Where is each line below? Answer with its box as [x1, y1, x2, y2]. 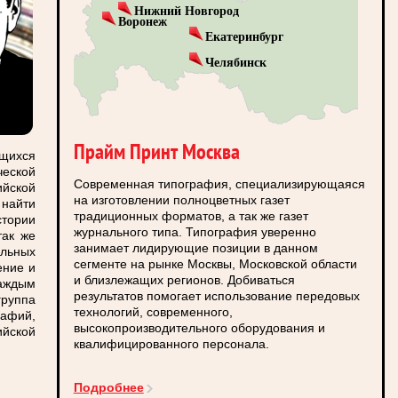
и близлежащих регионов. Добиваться [73, 273, 295, 287]
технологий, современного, [73, 305, 233, 319]
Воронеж [117, 15, 167, 28]
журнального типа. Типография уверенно [73, 225, 316, 239]
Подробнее [73, 380, 144, 394]
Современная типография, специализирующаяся [73, 177, 365, 191]
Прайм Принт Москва [73, 139, 240, 168]
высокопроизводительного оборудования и [73, 321, 325, 335]
